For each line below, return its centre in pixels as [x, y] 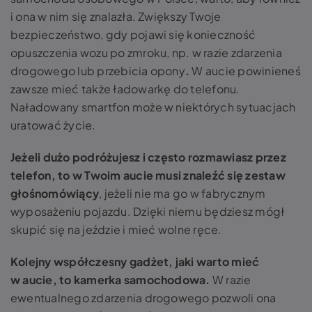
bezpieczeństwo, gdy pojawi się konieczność [133, 34]
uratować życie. [53, 125]
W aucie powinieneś [245, 71]
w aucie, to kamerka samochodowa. [111, 280]
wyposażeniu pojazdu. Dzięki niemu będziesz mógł [148, 211]
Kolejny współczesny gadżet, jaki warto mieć [135, 262]
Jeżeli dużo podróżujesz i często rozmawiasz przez [148, 157]
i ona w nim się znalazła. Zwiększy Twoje [116, 16]
